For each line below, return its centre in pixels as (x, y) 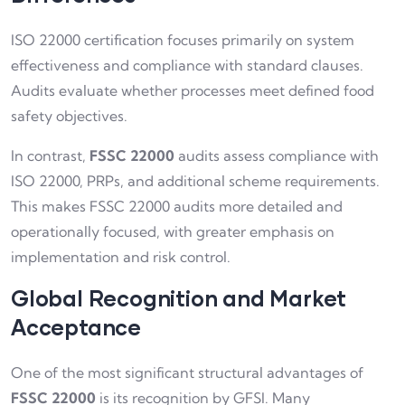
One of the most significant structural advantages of (187, 372)
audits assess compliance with (277, 155)
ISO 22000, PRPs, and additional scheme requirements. (195, 180)
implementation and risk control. (121, 256)
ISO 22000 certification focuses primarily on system (183, 39)
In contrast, (50, 155)
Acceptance (76, 326)
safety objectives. (69, 115)
